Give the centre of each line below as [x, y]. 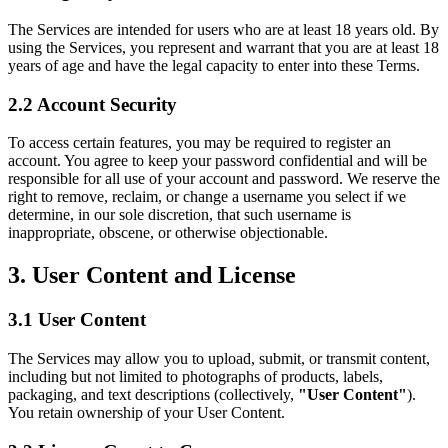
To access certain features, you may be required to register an [199, 143]
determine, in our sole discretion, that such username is [179, 215]
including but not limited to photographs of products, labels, [195, 376]
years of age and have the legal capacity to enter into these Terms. [214, 65]
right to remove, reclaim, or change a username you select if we [207, 197]
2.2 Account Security [92, 104]
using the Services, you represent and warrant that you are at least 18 [223, 47]
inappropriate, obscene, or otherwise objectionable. [168, 233]
